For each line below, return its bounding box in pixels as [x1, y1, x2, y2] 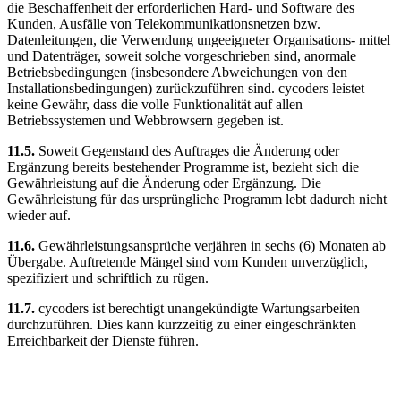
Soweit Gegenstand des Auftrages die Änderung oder [38, 142, 339, 158]
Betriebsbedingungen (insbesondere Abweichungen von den [7, 64, 347, 80]
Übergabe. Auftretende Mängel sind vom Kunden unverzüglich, [7, 253, 368, 269]
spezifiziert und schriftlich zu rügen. [7, 269, 209, 286]
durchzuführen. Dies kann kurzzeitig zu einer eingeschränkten [7, 316, 356, 332]
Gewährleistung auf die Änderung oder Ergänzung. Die [7, 175, 321, 191]
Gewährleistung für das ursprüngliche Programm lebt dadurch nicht [7, 191, 387, 207]
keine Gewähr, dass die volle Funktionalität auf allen [7, 96, 303, 112]
